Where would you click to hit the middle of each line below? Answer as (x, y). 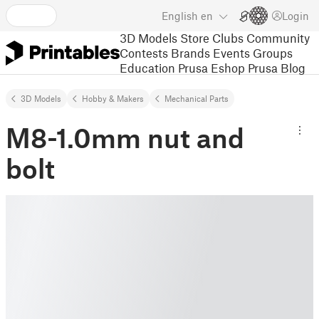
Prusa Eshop (211, 67)
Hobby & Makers (113, 98)
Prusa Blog (277, 67)
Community (278, 37)
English (180, 16)
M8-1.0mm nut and (125, 137)
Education (147, 67)
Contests (144, 52)
